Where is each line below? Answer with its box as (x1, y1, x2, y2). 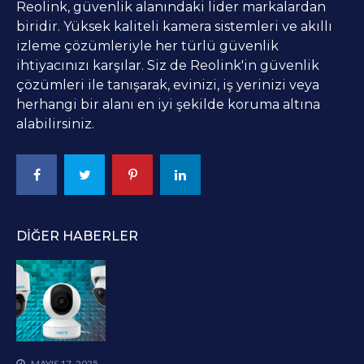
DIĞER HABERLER (16, 227, 138, 244)
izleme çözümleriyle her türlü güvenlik (16, 37, 279, 54)
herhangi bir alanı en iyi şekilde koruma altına (16, 96, 320, 112)
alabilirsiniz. (16, 115, 94, 132)
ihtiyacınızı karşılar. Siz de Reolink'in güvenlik (16, 57, 319, 73)
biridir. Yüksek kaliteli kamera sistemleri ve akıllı (16, 18, 332, 34)
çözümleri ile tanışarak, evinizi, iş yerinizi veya (16, 76, 319, 93)
